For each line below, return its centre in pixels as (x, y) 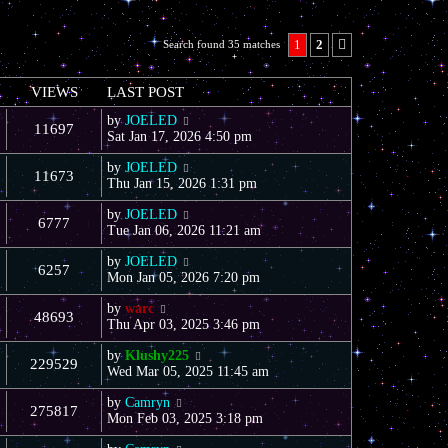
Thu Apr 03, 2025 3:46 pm (183, 324)
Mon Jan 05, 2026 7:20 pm (183, 277)
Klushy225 (157, 355)
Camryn (147, 402)
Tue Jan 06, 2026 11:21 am (184, 230)
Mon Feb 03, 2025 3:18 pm (185, 418)
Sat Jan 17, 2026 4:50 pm (179, 136)
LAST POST (145, 91)
